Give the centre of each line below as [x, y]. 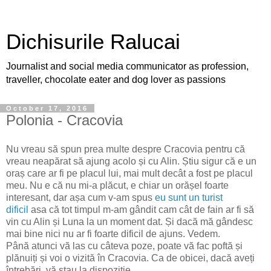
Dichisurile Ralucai [93, 42]
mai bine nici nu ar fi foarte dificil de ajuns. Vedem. [113, 233]
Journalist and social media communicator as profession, [127, 66]
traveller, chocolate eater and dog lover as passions [116, 80]
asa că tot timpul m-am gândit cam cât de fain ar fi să [141, 209]
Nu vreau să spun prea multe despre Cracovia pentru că [126, 149]
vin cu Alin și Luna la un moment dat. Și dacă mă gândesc [129, 221]
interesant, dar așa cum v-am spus [80, 197]
